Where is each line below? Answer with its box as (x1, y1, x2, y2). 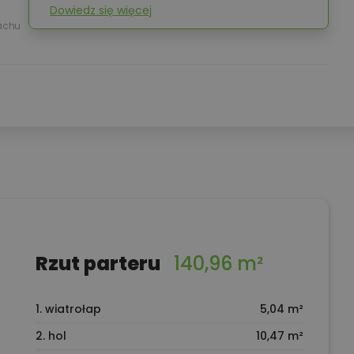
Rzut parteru (35, 250, 164, 277)
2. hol (35, 327, 66, 344)
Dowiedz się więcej (50, 2, 152, 18)
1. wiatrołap (35, 300, 101, 317)
